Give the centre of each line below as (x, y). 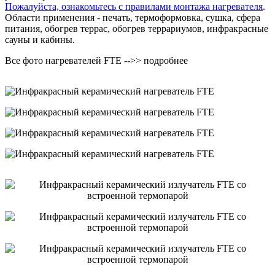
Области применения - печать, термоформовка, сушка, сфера (133, 17)
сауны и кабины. (40, 39)
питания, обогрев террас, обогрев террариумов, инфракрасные (137, 28)
